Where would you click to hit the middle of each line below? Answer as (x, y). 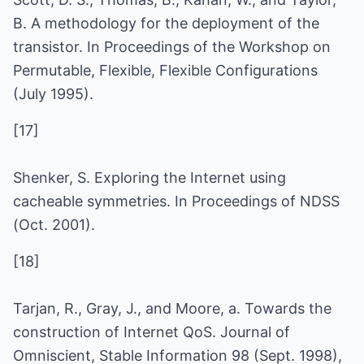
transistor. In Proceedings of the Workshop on (172, 47)
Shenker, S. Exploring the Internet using (149, 178)
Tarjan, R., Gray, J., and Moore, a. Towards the (172, 308)
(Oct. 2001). (54, 225)
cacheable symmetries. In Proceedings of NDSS (176, 201)
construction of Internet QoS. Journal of (152, 332)
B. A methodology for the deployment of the (166, 23)
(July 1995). (53, 94)
